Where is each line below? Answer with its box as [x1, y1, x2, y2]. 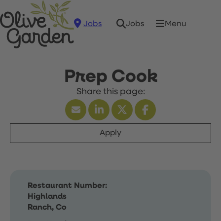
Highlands [28, 193, 67, 201]
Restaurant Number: [28, 182, 107, 190]
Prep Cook [64, 68, 157, 86]
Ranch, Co [28, 204, 67, 212]
